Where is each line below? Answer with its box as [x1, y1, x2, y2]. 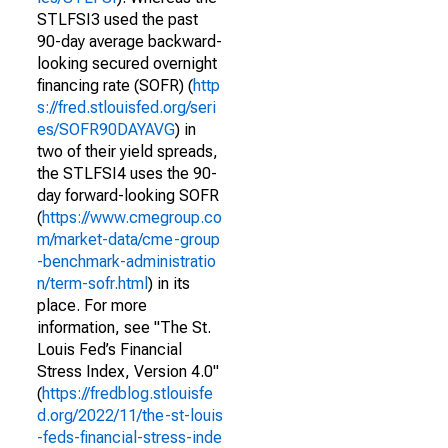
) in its [148, 274, 190, 293]
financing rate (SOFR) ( [37, 76, 193, 95]
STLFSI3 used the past [37, 10, 198, 29]
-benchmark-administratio [37, 252, 216, 271]
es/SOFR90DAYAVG [37, 120, 175, 139]
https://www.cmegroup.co [42, 208, 222, 227]
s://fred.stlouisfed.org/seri [37, 98, 216, 117]
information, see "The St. [37, 318, 211, 337]
